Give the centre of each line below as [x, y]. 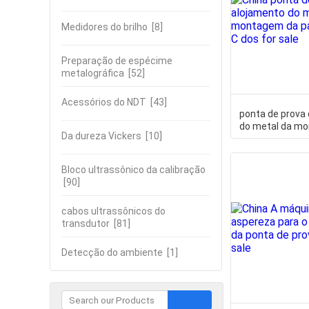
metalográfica [93, 73]
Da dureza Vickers [101, 136]
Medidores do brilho [104, 27]
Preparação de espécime [117, 61]
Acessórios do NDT [104, 102]
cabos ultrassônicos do [113, 211]
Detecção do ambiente [112, 252]
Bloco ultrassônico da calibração [133, 170]
